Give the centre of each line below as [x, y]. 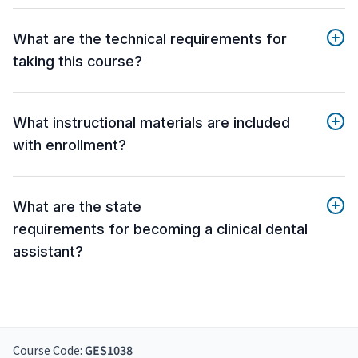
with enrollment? [70, 145]
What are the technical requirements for [150, 39]
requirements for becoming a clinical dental [160, 229]
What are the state [77, 207]
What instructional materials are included [151, 123]
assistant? [48, 252]
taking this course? [78, 62]
